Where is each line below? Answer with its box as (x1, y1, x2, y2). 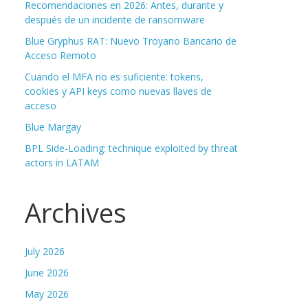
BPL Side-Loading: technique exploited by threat (25, 142, 238, 155)
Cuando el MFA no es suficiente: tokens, (25, 70, 203, 84)
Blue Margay (25, 120, 81, 134)
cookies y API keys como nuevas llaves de (25, 85, 212, 98)
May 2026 (25, 287, 69, 301)
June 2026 (25, 266, 69, 280)
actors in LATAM (25, 156, 99, 170)
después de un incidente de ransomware (25, 13, 205, 27)
